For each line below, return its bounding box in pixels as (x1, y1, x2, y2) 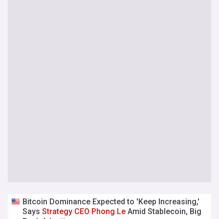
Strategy (42, 207, 73, 216)
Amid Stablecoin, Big (126, 207, 202, 216)
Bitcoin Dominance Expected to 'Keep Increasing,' (22, 197, 200, 206)
